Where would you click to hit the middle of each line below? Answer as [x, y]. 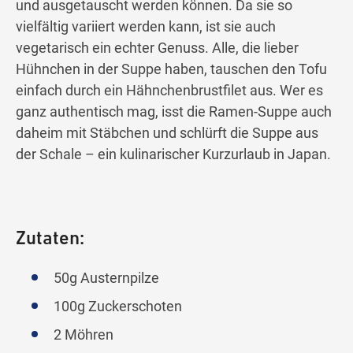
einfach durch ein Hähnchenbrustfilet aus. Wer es [169, 91]
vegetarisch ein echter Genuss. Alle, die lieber [157, 48]
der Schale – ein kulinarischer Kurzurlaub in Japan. [173, 154]
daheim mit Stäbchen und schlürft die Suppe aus [167, 133]
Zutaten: [50, 240]
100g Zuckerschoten [118, 307]
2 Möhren [84, 335]
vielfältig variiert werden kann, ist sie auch [146, 27]
